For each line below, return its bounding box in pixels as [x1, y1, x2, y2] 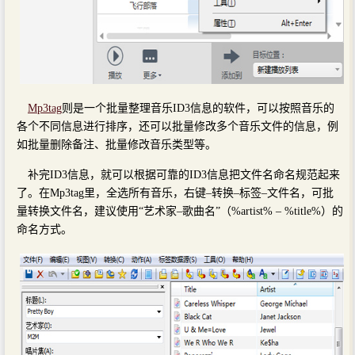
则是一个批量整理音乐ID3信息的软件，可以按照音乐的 [62, 101, 334, 114]
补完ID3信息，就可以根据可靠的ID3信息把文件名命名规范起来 [28, 168, 340, 181]
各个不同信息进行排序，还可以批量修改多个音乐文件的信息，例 [17, 120, 338, 132]
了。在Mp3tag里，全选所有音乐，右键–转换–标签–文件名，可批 [17, 186, 334, 199]
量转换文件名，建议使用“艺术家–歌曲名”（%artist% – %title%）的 [17, 204, 343, 217]
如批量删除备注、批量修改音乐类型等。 [17, 138, 216, 151]
